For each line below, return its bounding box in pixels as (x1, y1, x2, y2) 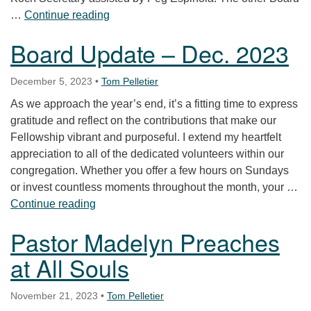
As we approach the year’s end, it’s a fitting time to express (10, 97, 298, 110)
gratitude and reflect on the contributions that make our (10, 114, 276, 126)
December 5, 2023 (10, 75, 92, 87)
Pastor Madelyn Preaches (10, 224, 280, 259)
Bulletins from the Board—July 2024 (109, 8, 286, 20)
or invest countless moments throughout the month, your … (10, 180, 298, 193)
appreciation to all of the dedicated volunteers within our (10, 147, 284, 160)
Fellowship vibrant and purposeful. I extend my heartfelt (10, 131, 281, 143)
